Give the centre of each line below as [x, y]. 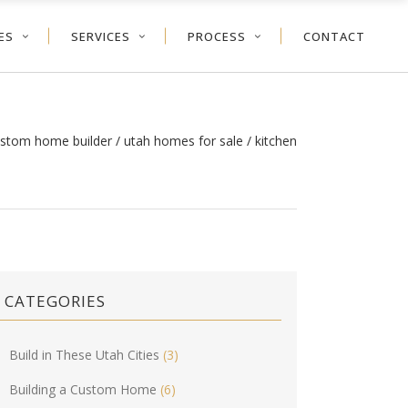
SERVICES [101, 36]
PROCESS [217, 36]
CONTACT [334, 36]
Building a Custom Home [83, 389]
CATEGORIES [56, 301]
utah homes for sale [184, 141]
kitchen [276, 141]
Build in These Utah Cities [85, 355]
